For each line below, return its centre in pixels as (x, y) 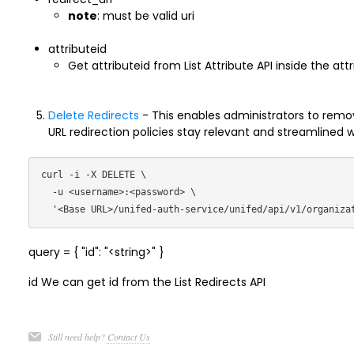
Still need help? (77, 337)
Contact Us (128, 337)
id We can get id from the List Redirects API (147, 282)
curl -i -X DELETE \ (93, 175)
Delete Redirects (93, 115)
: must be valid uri (145, 16)
